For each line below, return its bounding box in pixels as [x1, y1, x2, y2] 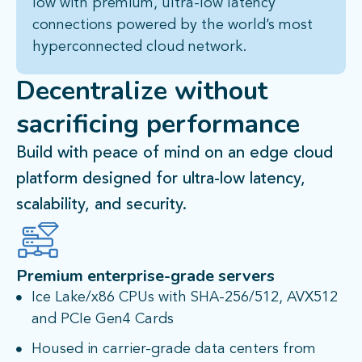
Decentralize [16, 74, 175, 109]
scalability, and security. [16, 197, 187, 214]
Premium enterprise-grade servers [16, 265, 275, 288]
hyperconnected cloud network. [32, 40, 246, 55]
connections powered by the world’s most [32, 18, 313, 33]
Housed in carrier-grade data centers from [31, 342, 316, 357]
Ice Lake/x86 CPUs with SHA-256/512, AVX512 [31, 290, 338, 305]
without [175, 74, 267, 109]
